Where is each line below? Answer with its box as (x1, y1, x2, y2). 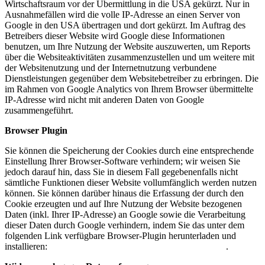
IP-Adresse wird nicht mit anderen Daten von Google (5, 94, 204, 105)
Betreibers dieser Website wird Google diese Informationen (5, 30, 225, 41)
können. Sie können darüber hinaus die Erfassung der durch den (5, 188, 244, 198)
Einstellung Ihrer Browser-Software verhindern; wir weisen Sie (5, 156, 240, 166)
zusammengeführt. (5, 105, 73, 115)
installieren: (5, 241, 50, 251)
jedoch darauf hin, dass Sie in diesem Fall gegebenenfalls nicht (5, 166, 238, 177)
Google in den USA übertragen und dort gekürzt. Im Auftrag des (5, 20, 245, 30)
